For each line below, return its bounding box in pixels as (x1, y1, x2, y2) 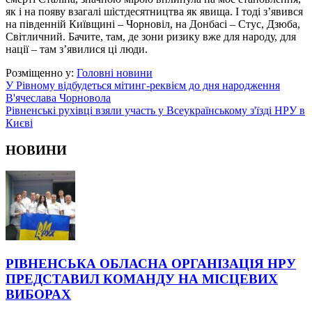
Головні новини (77, 66, 153, 79)
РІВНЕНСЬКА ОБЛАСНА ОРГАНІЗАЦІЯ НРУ (6, 256, 296, 272)
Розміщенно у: (6, 66, 77, 79)
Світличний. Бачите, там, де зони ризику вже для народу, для (6, 30, 296, 42)
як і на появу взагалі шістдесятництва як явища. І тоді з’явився (6, 5, 303, 17)
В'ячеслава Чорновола (6, 91, 111, 104)
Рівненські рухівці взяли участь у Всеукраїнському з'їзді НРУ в (6, 104, 305, 116)
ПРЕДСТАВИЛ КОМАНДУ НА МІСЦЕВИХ (6, 272, 278, 287)
